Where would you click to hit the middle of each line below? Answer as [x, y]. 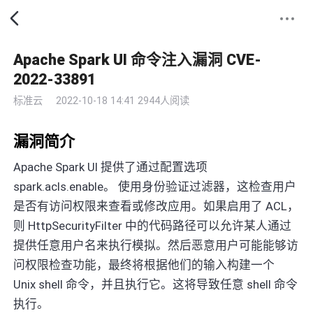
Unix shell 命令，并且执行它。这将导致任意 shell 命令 [156, 284]
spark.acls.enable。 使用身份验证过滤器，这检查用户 [155, 186]
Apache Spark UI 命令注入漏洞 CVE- [138, 59]
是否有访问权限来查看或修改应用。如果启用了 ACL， [156, 206]
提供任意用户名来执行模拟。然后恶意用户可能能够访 [156, 245]
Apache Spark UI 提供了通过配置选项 [111, 167]
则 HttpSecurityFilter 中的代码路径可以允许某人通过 [153, 225]
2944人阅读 [164, 101]
